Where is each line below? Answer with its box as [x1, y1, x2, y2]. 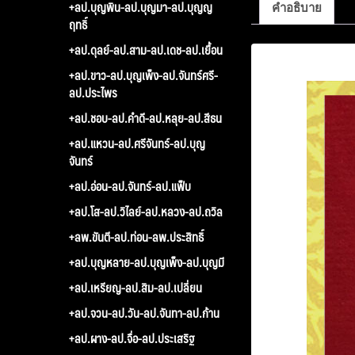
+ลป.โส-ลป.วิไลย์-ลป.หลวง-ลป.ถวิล [69, 200, 223, 221]
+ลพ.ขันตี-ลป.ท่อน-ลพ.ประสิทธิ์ [69, 226, 204, 246]
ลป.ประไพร [69, 82, 117, 102]
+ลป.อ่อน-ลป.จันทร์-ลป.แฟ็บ [69, 175, 191, 196]
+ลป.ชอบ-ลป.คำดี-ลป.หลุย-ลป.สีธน [69, 107, 222, 128]
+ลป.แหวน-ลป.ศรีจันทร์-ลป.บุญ [69, 132, 205, 153]
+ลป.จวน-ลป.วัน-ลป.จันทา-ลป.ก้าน [69, 302, 219, 323]
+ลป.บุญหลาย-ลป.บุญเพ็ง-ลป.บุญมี [69, 251, 224, 272]
